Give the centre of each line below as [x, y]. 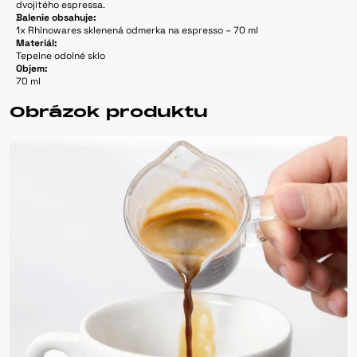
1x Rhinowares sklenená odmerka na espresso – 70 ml [137, 31]
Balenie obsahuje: [56, 18]
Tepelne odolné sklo [61, 56]
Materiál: [37, 43]
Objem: [32, 69]
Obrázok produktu [109, 112]
